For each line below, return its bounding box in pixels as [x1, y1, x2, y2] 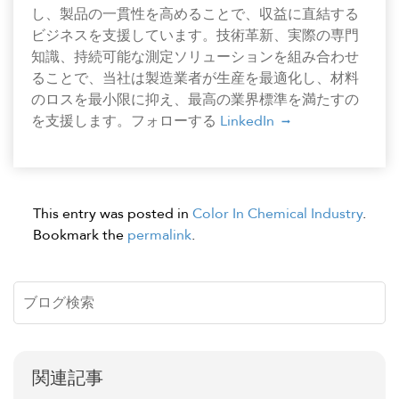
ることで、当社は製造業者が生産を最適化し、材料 [31, 68, 359, 88]
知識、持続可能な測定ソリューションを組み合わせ [31, 46, 359, 67]
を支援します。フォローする [31, 110, 220, 131]
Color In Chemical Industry [192, 203, 362, 224]
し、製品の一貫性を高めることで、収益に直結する [31, 4, 359, 24]
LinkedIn [220, 110, 278, 131]
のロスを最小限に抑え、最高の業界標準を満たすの [31, 89, 359, 110]
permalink [127, 224, 191, 245]
